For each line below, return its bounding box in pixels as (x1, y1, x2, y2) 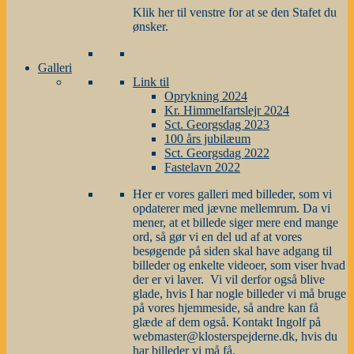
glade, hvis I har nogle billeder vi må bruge (133, 287, 346, 301)
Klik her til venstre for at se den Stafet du (133, 6, 337, 20)
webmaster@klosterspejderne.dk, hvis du (133, 330, 337, 344)
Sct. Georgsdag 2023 (164, 118, 269, 132)
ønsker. (133, 20, 168, 34)
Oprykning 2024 (164, 89, 247, 104)
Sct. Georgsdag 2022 (164, 146, 269, 160)
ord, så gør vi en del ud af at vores (133, 230, 302, 244)
